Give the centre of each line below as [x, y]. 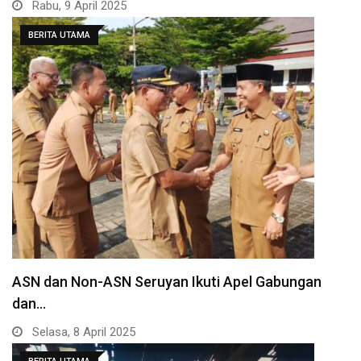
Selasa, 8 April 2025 [82, 332]
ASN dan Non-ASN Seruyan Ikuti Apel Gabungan [167, 281]
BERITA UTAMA [59, 35]
